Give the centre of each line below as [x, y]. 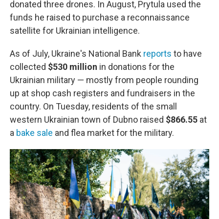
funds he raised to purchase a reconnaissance [100, 17]
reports [157, 54]
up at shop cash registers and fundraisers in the [102, 93]
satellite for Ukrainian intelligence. [75, 31]
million [83, 67]
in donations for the [136, 67]
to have [187, 54]
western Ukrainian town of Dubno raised [88, 120]
